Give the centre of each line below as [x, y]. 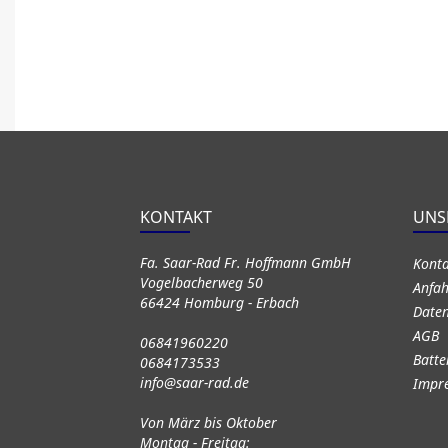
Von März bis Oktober [208, 422]
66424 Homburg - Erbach [219, 302]
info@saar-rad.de [194, 382]
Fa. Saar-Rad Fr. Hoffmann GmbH [245, 262]
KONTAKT [175, 217]
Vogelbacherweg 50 [201, 282]
